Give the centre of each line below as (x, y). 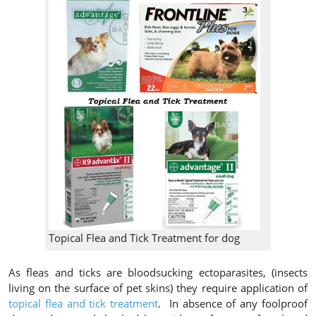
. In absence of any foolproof (233, 304)
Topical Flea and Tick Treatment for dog (144, 238)
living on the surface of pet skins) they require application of (158, 288)
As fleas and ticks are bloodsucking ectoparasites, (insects (158, 273)
